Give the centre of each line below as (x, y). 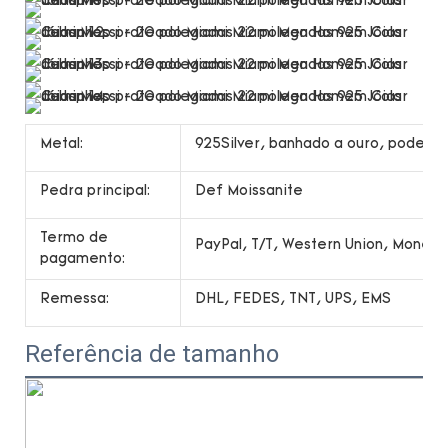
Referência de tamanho (152, 353)
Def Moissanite (251, 191)
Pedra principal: (95, 191)
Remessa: (74, 299)
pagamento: (82, 259)
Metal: (61, 144)
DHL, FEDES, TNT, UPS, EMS (293, 299)
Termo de (74, 238)
